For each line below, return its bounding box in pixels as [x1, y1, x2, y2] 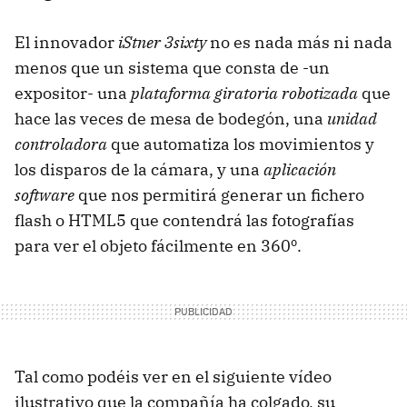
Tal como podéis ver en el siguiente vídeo [15, 365, 332, 387]
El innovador [15, 31, 118, 53]
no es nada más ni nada [206, 31, 392, 53]
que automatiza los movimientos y [107, 133, 374, 154]
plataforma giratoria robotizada [131, 82, 358, 104]
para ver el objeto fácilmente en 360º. [15, 234, 302, 256]
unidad [327, 107, 377, 129]
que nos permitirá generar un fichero [74, 184, 364, 205]
